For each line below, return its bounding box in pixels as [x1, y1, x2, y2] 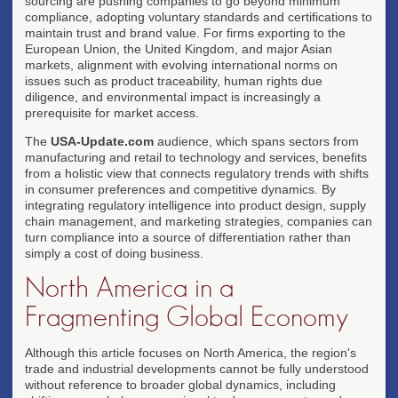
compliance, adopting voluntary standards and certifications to [25, 9, 372, 24]
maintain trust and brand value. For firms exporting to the [25, 25, 346, 40]
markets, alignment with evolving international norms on [25, 57, 338, 72]
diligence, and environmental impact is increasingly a [25, 89, 321, 104]
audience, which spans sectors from [154, 133, 359, 148]
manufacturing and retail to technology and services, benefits [25, 149, 367, 164]
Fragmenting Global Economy [25, 302, 348, 331]
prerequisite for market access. [25, 105, 199, 120]
